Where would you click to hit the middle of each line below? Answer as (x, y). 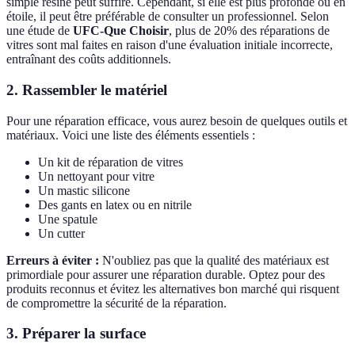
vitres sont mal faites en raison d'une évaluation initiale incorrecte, (170, 45)
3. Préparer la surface (76, 334)
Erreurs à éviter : (53, 260)
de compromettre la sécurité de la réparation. (116, 303)
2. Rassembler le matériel (87, 90)
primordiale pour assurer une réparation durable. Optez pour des (166, 274)
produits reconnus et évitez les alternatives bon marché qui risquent (173, 288)
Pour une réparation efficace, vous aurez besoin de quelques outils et (177, 120)
